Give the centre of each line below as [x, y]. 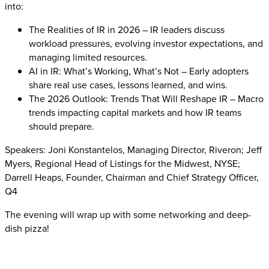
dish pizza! [27, 228]
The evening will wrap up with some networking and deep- [128, 214]
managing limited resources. [88, 57]
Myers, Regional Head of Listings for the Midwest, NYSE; [122, 163]
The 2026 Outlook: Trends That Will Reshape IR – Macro [146, 98]
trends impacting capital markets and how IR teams [135, 112]
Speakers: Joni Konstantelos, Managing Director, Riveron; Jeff [133, 150]
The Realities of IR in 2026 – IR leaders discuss [127, 29]
